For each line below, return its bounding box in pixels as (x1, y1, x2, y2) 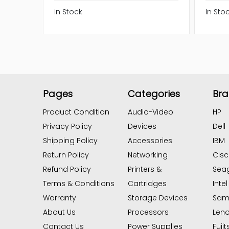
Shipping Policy (43, 135, 98, 146)
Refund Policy (43, 164, 91, 175)
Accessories (127, 135, 172, 146)
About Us (43, 207, 76, 218)
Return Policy (43, 150, 89, 161)
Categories (127, 87, 180, 101)
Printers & (127, 164, 162, 175)
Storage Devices (127, 193, 188, 203)
